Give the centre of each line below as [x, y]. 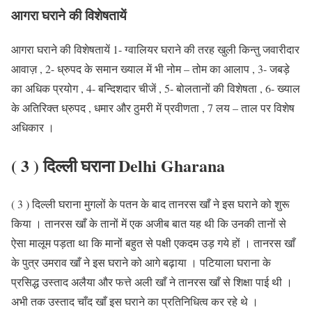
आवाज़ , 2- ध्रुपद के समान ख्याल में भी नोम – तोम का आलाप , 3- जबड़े [150, 68]
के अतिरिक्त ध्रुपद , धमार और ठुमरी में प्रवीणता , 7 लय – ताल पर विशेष [153, 107]
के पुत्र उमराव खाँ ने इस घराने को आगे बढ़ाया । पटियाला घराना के [141, 262]
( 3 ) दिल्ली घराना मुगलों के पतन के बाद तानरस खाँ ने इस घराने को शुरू [150, 203]
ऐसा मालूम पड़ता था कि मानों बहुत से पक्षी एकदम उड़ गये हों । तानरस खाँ [153, 242]
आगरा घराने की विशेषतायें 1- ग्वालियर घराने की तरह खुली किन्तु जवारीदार [155, 49]
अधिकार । [33, 127]
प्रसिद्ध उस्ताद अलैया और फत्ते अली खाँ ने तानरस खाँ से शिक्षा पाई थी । [152, 281]
